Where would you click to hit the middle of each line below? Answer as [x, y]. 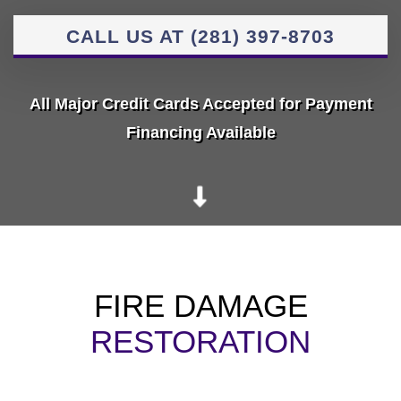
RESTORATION [200, 342]
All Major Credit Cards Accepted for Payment [200, 104]
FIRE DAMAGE [200, 307]
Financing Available [200, 133]
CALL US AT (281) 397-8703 [200, 37]
